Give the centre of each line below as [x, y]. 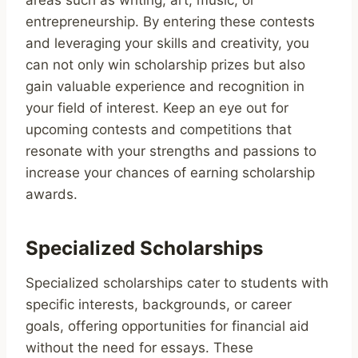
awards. [52, 194]
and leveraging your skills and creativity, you [167, 43]
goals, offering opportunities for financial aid [167, 326]
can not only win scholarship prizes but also [165, 64]
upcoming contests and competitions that [159, 129]
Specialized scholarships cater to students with [177, 282]
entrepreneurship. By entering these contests [170, 21]
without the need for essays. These [139, 347]
